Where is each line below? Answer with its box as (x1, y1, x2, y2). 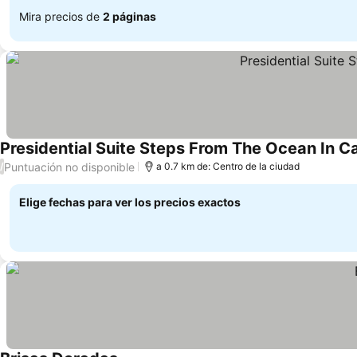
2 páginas (103, 9, 156, 23)
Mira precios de (19, 9, 103, 23)
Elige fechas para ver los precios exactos (19, 195, 241, 209)
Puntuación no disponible (4, 159, 135, 174)
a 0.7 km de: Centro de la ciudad (156, 160, 300, 172)
